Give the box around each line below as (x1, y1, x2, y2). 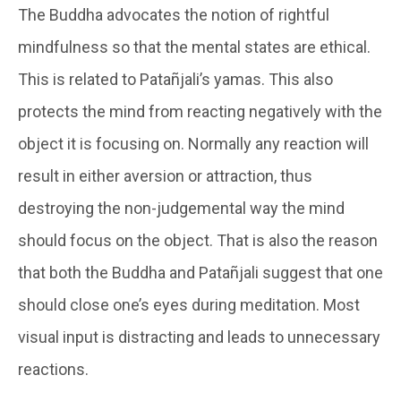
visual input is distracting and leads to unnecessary (18, 327, 380, 346)
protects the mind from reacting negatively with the (18, 101, 382, 121)
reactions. (18, 359, 89, 379)
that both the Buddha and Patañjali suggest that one (18, 262, 383, 282)
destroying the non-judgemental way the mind (18, 198, 345, 218)
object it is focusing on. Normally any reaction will (18, 133, 369, 153)
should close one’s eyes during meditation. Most (18, 294, 360, 314)
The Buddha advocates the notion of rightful (18, 4, 329, 24)
